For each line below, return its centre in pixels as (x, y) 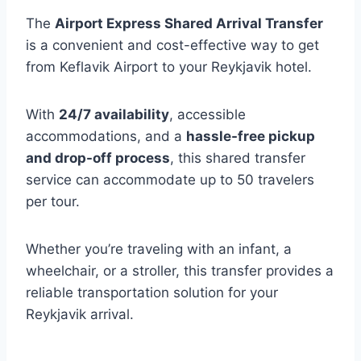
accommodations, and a (106, 136)
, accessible (207, 114)
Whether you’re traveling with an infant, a (159, 249)
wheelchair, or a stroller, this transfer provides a (180, 271)
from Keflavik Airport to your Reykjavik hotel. (169, 67)
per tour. (53, 201)
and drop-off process (98, 158)
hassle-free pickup (251, 136)
